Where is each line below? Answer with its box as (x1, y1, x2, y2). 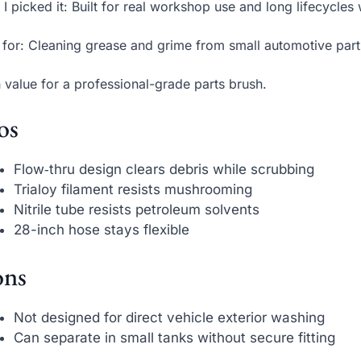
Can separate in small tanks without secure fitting (14, 329, 336, 346)
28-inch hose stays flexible (14, 222, 190, 239)
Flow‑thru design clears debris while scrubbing (14, 161, 315, 178)
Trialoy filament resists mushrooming (14, 181, 253, 198)
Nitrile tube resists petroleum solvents (14, 201, 260, 218)
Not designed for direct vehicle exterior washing (14, 309, 326, 326)
